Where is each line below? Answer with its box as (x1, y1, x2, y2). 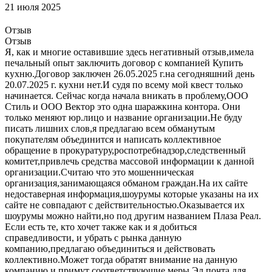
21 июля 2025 (5, 1, 61, 12)
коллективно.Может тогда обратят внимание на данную (5, 254, 237, 265)
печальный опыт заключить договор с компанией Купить (5, 57, 243, 68)
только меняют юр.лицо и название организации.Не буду (5, 112, 242, 123)
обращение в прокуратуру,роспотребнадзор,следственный (5, 144, 246, 155)
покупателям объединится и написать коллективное (5, 134, 221, 144)
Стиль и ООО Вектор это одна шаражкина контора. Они (5, 101, 240, 112)
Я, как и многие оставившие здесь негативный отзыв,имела (5, 46, 254, 57)
